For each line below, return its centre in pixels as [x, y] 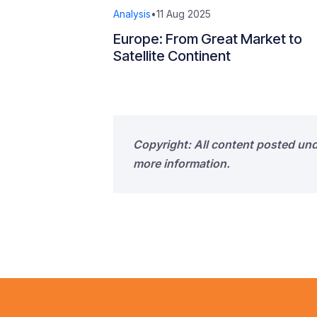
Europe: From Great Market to [208, 39]
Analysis [132, 14]
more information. [181, 163]
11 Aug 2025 [184, 14]
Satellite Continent [172, 56]
